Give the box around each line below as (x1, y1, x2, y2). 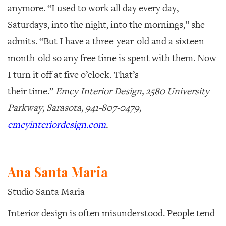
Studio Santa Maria (8, 185, 85, 198)
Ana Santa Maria (8, 163, 108, 180)
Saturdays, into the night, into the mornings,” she (8, 18, 205, 31)
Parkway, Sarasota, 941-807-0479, (8, 101, 141, 114)
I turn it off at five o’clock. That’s (8, 68, 139, 81)
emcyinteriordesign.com (8, 118, 106, 131)
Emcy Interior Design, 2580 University (55, 85, 209, 97)
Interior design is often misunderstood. (8, 207, 167, 219)
